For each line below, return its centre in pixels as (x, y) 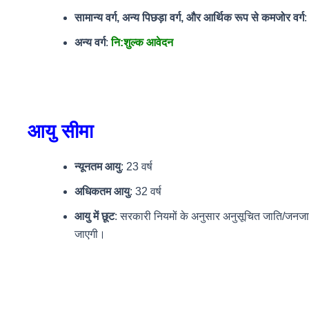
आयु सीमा (60, 131)
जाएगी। (90, 234)
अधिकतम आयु (102, 191)
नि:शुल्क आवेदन (142, 42)
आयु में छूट (94, 216)
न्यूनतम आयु (98, 166)
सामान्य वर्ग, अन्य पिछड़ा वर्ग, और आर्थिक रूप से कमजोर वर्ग (189, 17)
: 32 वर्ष (146, 191)
